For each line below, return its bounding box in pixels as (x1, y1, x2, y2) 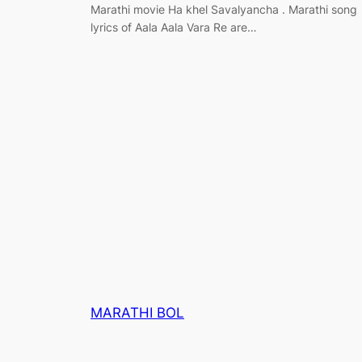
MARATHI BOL (90, 304, 184, 321)
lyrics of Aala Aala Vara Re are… (90, 19, 257, 34)
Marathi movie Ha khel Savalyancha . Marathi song (90, 2, 357, 16)
